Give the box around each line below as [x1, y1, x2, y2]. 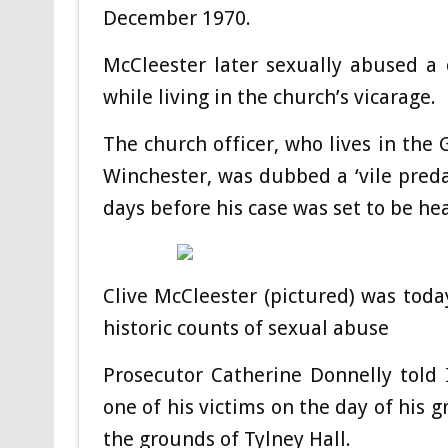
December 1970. [102, 6, 251, 31]
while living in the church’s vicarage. [102, 85, 441, 110]
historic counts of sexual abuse [102, 316, 389, 341]
